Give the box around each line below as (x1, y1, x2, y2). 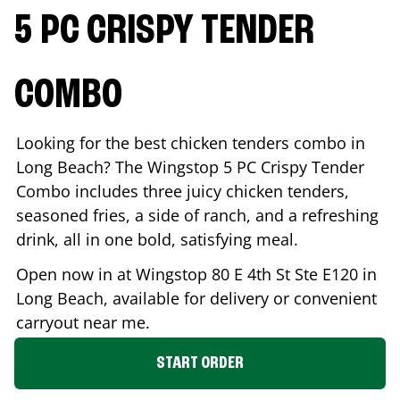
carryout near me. (16, 311, 150, 333)
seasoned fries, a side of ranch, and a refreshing (16, 204, 379, 226)
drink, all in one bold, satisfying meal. (16, 228, 298, 250)
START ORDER (156, 354, 244, 372)
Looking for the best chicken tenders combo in (16, 131, 365, 154)
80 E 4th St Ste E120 (212, 262, 358, 285)
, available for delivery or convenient (104, 287, 377, 309)
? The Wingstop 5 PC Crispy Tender (104, 155, 364, 178)
